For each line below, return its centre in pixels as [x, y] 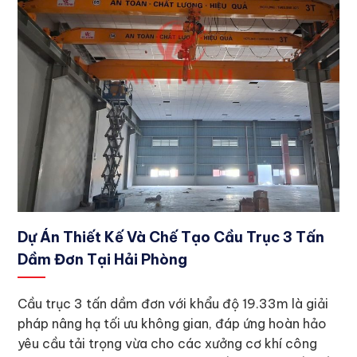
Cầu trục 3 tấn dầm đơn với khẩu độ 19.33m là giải [173, 303]
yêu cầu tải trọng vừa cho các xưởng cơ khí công [168, 343]
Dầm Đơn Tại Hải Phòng [103, 259]
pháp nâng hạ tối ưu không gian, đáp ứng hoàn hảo [173, 323]
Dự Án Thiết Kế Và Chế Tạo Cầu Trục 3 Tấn [171, 237]
